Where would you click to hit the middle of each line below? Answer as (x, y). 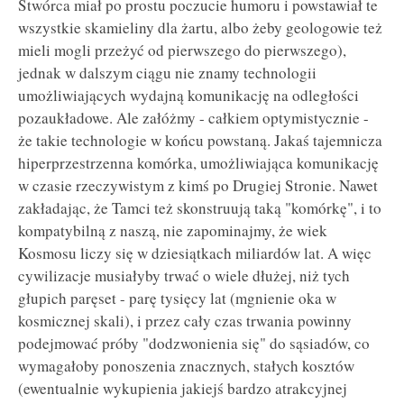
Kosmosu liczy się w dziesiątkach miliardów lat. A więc (195, 253)
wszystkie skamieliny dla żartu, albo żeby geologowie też (200, 28)
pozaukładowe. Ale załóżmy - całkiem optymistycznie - (193, 118)
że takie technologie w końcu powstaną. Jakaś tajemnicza (200, 141)
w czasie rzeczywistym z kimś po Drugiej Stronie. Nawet (198, 186)
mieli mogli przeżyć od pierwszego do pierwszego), (182, 50)
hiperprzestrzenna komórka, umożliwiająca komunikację (198, 163)
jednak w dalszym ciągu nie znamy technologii (167, 73)
